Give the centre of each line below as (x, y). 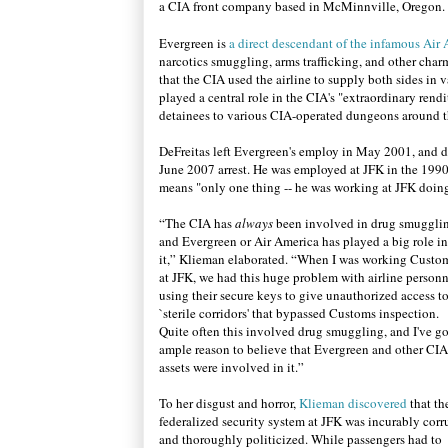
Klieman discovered (354, 403)
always (254, 223)
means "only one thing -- (227, 187)
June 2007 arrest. (206, 169)
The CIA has (200, 223)
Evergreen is (194, 43)
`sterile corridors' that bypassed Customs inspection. (299, 313)
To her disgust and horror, (229, 403)
